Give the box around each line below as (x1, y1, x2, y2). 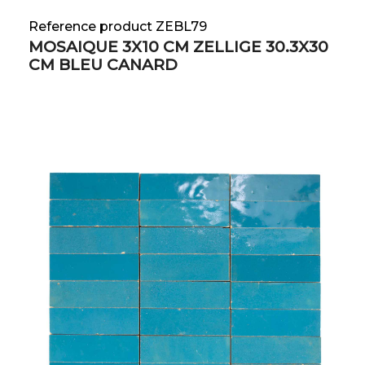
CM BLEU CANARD (29, 55, 178, 75)
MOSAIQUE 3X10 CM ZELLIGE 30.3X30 (29, 37, 328, 57)
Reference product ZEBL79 (29, 19, 207, 35)
